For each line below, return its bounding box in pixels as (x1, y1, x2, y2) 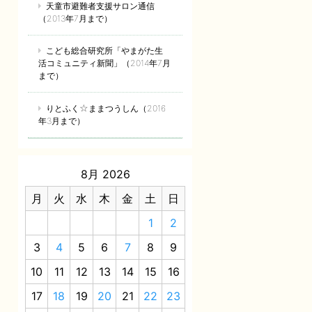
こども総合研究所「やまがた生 (46, 45, 164, 56)
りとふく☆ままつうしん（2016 (46, 102, 166, 114)
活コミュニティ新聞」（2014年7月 (38, 58, 171, 69)
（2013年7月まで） (38, 13, 112, 24)
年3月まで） (38, 115, 85, 126)
